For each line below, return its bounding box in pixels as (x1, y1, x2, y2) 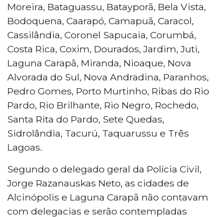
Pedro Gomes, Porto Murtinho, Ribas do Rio (7, 85, 209, 97)
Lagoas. (7, 141, 42, 153)
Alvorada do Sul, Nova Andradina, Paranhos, (7, 71, 209, 83)
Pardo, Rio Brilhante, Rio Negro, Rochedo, (7, 99, 199, 111)
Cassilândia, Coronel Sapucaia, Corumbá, (7, 29, 196, 41)
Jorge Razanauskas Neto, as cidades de (7, 177, 189, 189)
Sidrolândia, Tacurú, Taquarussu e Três (7, 127, 189, 139)
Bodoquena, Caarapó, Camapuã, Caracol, (7, 15, 194, 27)
